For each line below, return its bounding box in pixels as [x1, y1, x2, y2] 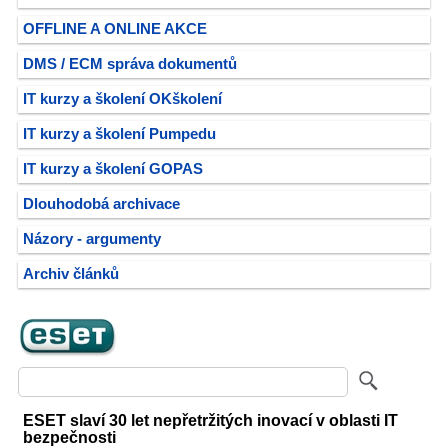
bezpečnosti [23, 428, 116, 446]
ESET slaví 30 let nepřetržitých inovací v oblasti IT [23, 411, 398, 429]
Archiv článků [23, 266, 119, 282]
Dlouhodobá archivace [23, 196, 180, 212]
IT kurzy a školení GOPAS [23, 161, 203, 177]
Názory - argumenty [23, 231, 161, 247]
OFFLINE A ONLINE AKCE [23, 21, 207, 37]
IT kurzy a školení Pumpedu [23, 126, 216, 142]
